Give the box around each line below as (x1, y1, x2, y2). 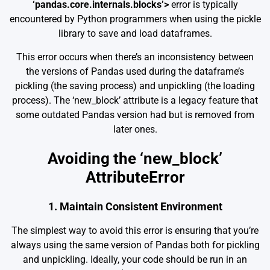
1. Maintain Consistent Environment (48, 199, 222, 213)
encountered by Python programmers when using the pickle (9, 13, 261, 25)
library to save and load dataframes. (58, 27, 212, 39)
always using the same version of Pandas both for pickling (10, 239, 260, 251)
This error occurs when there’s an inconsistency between (16, 51, 254, 63)
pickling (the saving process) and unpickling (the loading (15, 80, 255, 92)
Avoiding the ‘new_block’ (48, 149, 222, 168)
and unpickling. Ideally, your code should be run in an (23, 253, 247, 265)
